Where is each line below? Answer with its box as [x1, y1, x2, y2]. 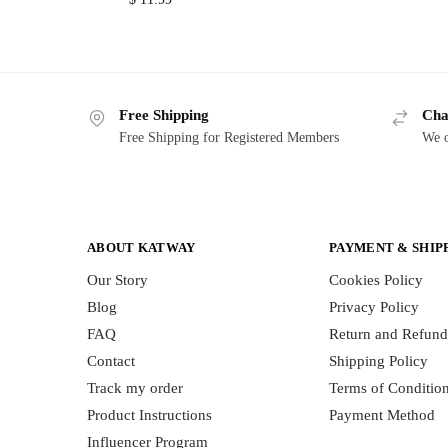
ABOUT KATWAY [87, 239, 196, 255]
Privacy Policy [329, 299, 419, 316]
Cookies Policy [329, 272, 423, 289]
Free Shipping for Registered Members [119, 129, 339, 145]
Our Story [87, 272, 148, 289]
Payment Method [329, 407, 435, 424]
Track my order [87, 380, 183, 397]
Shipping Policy [329, 353, 428, 370]
